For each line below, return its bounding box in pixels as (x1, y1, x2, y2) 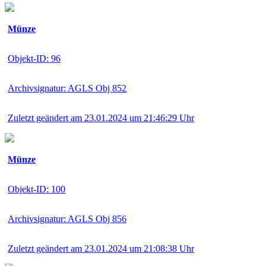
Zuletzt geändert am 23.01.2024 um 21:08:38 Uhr (8, 243, 194, 254)
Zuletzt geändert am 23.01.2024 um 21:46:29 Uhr (8, 112, 194, 123)
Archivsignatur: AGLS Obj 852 (8, 83, 126, 93)
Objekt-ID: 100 (8, 183, 65, 194)
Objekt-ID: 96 (8, 53, 61, 64)
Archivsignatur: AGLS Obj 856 (8, 213, 126, 224)
